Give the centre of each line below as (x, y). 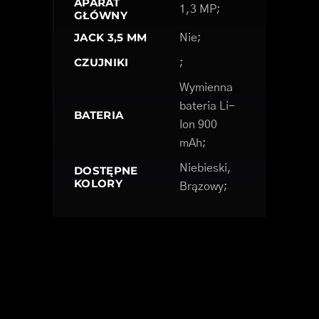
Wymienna (206, 87)
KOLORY (98, 183)
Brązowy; (204, 186)
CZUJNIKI (101, 62)
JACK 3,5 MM (111, 37)
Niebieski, (205, 168)
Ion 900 (198, 124)
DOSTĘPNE (106, 170)
